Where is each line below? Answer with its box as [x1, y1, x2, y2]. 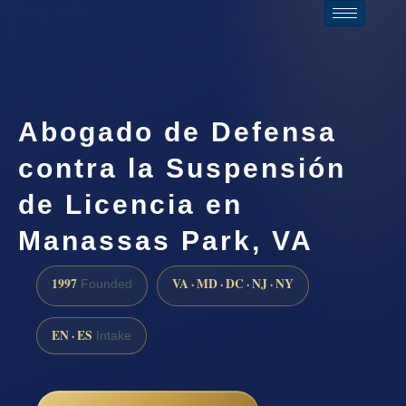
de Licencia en [18, 188, 243, 219]
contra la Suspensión [18, 152, 346, 183]
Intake [92, 329, 131, 343]
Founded [77, 277, 132, 292]
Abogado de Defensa [18, 116, 337, 147]
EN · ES [52, 326, 92, 344]
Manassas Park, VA [18, 225, 314, 256]
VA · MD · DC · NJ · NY [172, 275, 294, 294]
